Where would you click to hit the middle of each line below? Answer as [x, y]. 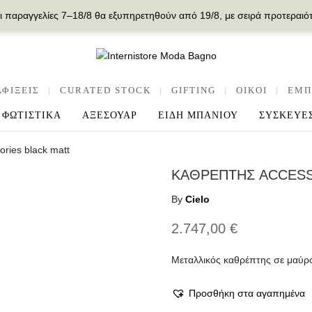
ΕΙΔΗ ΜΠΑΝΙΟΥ [198, 115]
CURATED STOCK [105, 90]
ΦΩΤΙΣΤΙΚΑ [32, 115]
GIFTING [193, 90]
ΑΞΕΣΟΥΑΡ [110, 115]
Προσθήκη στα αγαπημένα [247, 293]
